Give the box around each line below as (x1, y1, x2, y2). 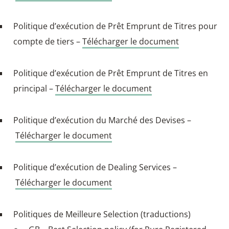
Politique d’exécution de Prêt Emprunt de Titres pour (13, 20, 217, 32)
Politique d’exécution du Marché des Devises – (13, 114, 191, 126)
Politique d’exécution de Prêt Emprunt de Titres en (13, 67, 208, 79)
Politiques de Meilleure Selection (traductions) (13, 208, 191, 220)
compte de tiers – (13, 35, 82, 47)
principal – (13, 82, 55, 94)
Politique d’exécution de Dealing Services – (13, 161, 177, 173)
